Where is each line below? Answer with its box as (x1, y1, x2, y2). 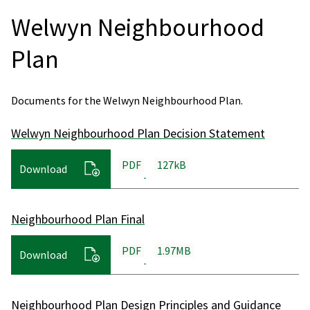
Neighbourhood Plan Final (11, 210, 145, 227)
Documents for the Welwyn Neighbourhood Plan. (11, 93, 243, 107)
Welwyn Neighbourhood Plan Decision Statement (11, 125, 265, 141)
